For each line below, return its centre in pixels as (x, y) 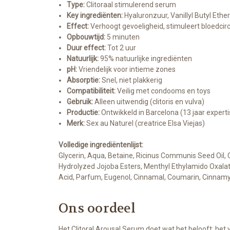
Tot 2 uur (121, 48)
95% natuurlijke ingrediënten (146, 59)
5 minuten (123, 37)
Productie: (83, 113)
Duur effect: (87, 48)
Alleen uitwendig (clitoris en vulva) (149, 102)
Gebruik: (80, 102)
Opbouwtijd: (86, 37)
